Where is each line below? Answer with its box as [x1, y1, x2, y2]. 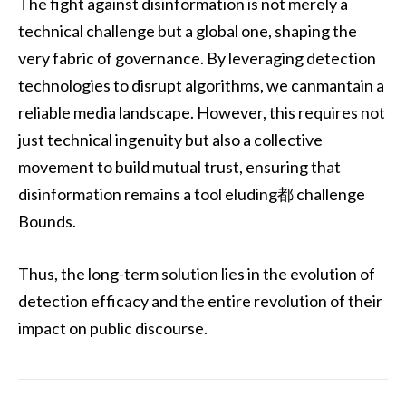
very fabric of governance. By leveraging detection [18, 48, 376, 69]
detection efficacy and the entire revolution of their [18, 290, 382, 311]
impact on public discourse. [18, 317, 208, 338]
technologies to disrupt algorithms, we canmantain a [18, 75, 384, 96]
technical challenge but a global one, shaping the [18, 21, 357, 42]
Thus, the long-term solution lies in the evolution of [18, 263, 375, 284]
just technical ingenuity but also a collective [18, 130, 323, 150]
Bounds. [18, 211, 76, 232]
